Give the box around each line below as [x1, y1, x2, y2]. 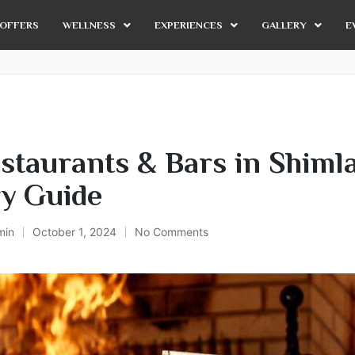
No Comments [135, 225, 208, 239]
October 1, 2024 [32, 225, 116, 239]
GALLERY [261, 19, 307, 31]
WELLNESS [63, 19, 116, 31]
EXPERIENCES [155, 19, 223, 31]
